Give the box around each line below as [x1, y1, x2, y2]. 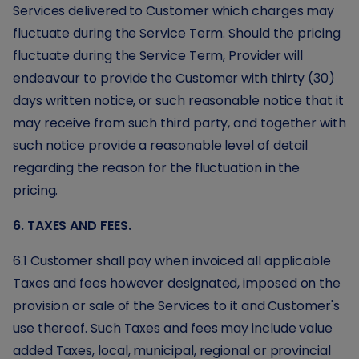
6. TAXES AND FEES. [13, 216, 131, 235]
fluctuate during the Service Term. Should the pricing [13, 24, 341, 42]
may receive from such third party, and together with [13, 114, 346, 132]
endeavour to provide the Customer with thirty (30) [13, 69, 336, 87]
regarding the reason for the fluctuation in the [13, 159, 301, 177]
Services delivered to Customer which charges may [13, 2, 335, 20]
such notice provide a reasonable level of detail [13, 136, 309, 155]
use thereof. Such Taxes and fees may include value [13, 319, 333, 337]
